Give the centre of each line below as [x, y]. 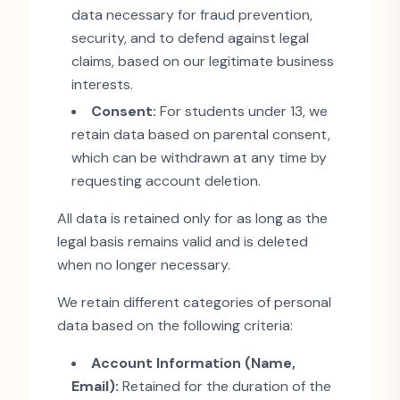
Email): [95, 386]
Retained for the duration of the [225, 386]
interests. [102, 84]
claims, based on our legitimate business [203, 61]
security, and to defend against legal [190, 38]
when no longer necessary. [144, 265]
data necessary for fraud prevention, [192, 15]
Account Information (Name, [193, 363]
